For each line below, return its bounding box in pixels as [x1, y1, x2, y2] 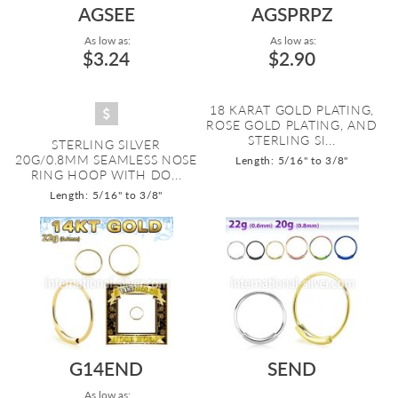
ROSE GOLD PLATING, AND [206, 117, 378, 132]
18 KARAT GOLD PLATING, [209, 102, 375, 117]
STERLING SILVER [52, 137, 161, 152]
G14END [69, 357, 143, 379]
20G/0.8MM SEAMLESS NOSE [15, 152, 197, 167]
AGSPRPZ [251, 3, 333, 25]
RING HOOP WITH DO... [30, 167, 182, 182]
